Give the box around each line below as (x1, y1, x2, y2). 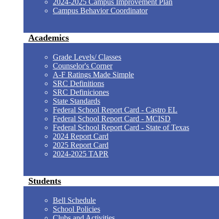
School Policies (53, 205, 100, 213)
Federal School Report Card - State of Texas (53, 123, 189, 131)
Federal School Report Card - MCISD (53, 114, 171, 123)
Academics (28, 33, 69, 43)
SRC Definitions (53, 79, 104, 88)
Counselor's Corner (53, 62, 112, 70)
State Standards (53, 97, 100, 105)
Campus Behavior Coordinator (53, 6, 148, 15)
